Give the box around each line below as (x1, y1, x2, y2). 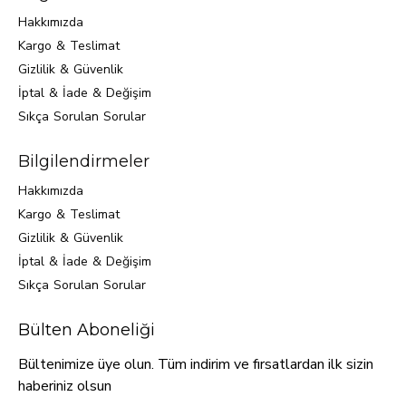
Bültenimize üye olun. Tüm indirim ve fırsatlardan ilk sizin (18, 354, 373, 374)
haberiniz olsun (18, 376, 111, 396)
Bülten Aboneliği (18, 320, 155, 340)
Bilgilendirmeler (18, 151, 150, 171)
